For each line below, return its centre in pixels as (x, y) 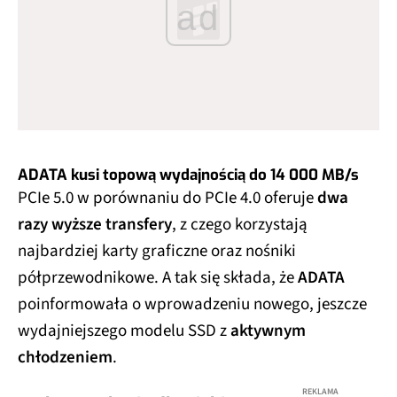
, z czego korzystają (240, 224)
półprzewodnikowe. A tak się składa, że (158, 277)
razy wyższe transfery (95, 224)
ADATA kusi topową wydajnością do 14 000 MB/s (188, 175)
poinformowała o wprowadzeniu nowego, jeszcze (192, 304)
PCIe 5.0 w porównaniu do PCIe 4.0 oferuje (167, 198)
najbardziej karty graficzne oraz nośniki (157, 251)
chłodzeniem (65, 357)
